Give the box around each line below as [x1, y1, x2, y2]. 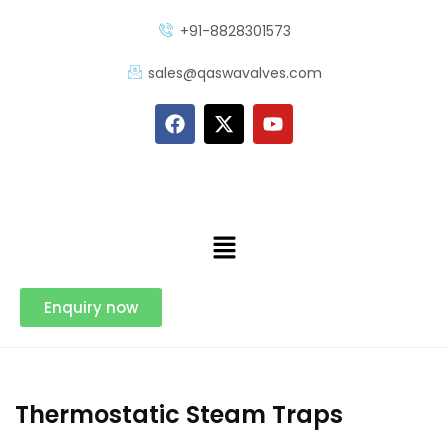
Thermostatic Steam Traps [15, 397, 343, 431]
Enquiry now [44, 296, 138, 318]
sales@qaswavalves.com [148, 63, 323, 83]
